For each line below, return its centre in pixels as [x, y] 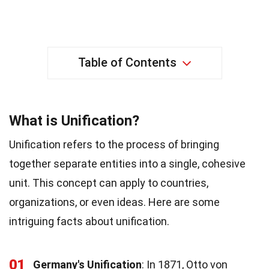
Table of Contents [127, 62]
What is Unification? [74, 120]
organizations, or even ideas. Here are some [114, 202]
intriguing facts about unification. [89, 221]
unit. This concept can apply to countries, [109, 183]
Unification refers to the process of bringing [114, 144]
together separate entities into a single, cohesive [127, 163]
